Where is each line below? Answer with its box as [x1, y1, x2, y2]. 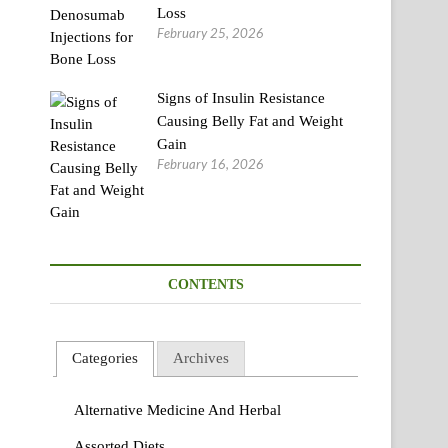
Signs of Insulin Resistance [157, 90, 326, 106]
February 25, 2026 [157, 25, 265, 42]
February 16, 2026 [157, 156, 265, 172]
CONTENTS [167, 276, 244, 292]
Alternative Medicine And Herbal [74, 401, 281, 418]
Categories [72, 350, 138, 367]
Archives [173, 350, 229, 367]
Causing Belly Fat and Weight [157, 113, 344, 129]
